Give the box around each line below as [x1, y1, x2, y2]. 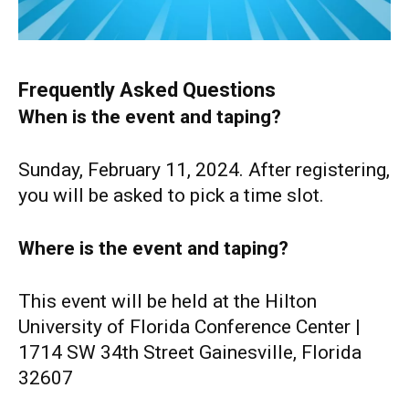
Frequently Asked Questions [18, 78, 276, 101]
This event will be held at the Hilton [18, 289, 317, 312]
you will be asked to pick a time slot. [18, 184, 324, 206]
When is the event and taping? [18, 105, 281, 128]
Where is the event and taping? [18, 236, 288, 259]
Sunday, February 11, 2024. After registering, [18, 158, 390, 181]
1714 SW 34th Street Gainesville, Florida [18, 341, 362, 363]
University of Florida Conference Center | [18, 315, 361, 338]
